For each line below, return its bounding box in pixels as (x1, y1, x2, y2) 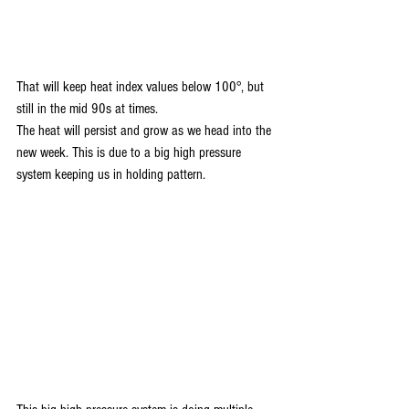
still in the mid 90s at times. (16, 100, 162, 118)
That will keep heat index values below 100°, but (16, 79, 267, 96)
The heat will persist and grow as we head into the (16, 122, 275, 140)
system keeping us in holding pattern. (16, 166, 205, 184)
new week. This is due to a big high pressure (16, 144, 245, 162)
